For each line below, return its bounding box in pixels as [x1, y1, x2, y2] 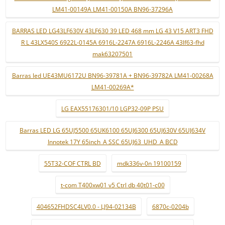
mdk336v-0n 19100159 [117, 159, 181, 168]
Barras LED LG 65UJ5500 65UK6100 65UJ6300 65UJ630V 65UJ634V [20, 126, 205, 135]
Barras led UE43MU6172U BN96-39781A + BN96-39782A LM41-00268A [12, 71, 213, 80]
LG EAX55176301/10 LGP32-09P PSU [61, 104, 164, 113]
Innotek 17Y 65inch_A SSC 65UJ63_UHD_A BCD [47, 138, 178, 146]
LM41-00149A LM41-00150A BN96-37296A [52, 5, 173, 14]
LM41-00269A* [91, 83, 134, 91]
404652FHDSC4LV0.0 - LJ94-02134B [36, 202, 136, 211]
